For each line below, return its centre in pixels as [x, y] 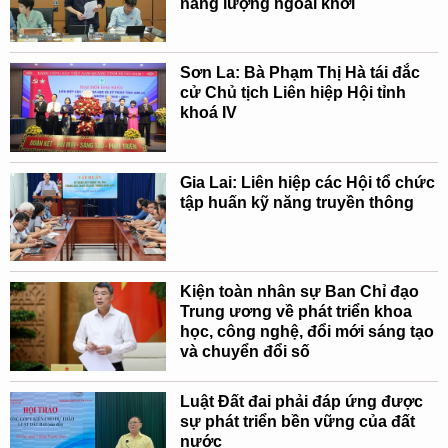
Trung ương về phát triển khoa [295, 312]
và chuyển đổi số [244, 352]
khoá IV [208, 113]
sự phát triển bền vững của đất [297, 421]
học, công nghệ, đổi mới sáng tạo [306, 332]
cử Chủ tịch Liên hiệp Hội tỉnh [292, 93]
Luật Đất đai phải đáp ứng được [301, 401]
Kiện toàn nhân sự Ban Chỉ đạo [299, 292]
